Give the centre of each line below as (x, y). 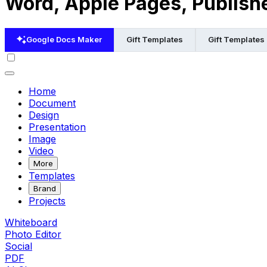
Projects (47, 201)
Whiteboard (31, 222)
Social (18, 246)
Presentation (57, 127)
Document (52, 103)
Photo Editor (33, 234)
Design (44, 115)
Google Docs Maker (64, 40)
